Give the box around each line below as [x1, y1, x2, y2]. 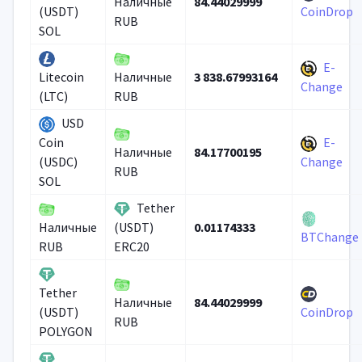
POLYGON [38, 323, 93, 340]
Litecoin [38, 69, 84, 86]
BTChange [300, 229, 359, 246]
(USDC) [38, 154, 78, 170]
